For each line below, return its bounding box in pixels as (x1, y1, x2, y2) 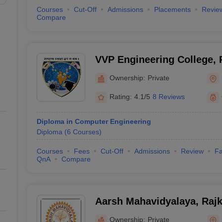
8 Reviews (152, 93, 185, 101)
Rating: (109, 93, 132, 101)
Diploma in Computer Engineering (36, 117, 151, 125)
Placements (154, 5, 191, 13)
